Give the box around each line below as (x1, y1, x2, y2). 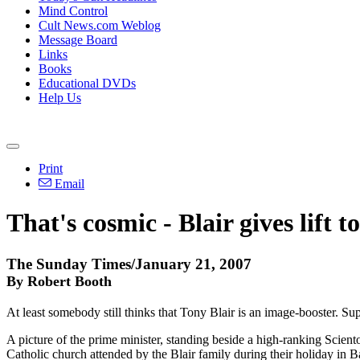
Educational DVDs (39, 76, 136, 90)
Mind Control (39, 4, 108, 18)
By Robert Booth (6, 272, 112, 289)
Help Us (39, 91, 81, 104)
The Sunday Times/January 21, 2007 (6, 255, 252, 272)
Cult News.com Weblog (39, 18, 161, 32)
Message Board (39, 33, 117, 47)
